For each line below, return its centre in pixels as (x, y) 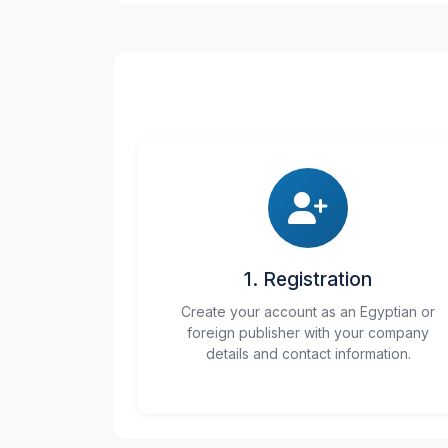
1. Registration (308, 279)
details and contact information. (308, 353)
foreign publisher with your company (308, 332)
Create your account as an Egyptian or (308, 311)
